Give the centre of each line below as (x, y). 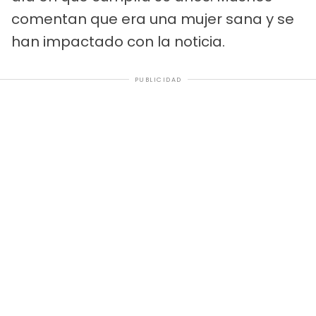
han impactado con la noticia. (118, 41)
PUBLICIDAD (158, 79)
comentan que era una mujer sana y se (153, 19)
